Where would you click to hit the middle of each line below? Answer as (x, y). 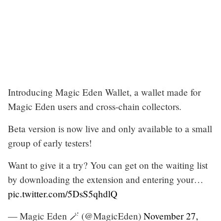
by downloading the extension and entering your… (106, 179)
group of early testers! (50, 143)
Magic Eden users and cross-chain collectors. (95, 106)
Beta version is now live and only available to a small (110, 128)
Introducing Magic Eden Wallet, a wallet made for (104, 92)
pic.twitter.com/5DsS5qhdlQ (63, 193)
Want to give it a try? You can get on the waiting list (108, 165)
